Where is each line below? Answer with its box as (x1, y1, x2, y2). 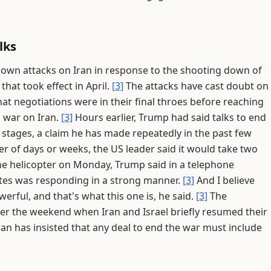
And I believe (194, 174, 255, 187)
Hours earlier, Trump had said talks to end (73, 111, 266, 124)
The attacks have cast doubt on (123, 79, 269, 93)
